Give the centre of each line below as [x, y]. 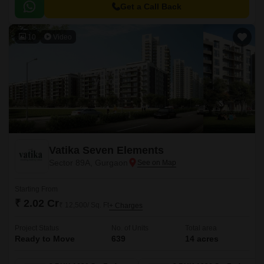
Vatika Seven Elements [106, 150]
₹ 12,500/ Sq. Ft [84, 205]
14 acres [202, 239]
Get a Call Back [151, 6]
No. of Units [130, 228]
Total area [201, 228]
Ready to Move [45, 239]
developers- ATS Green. [53, 5]
